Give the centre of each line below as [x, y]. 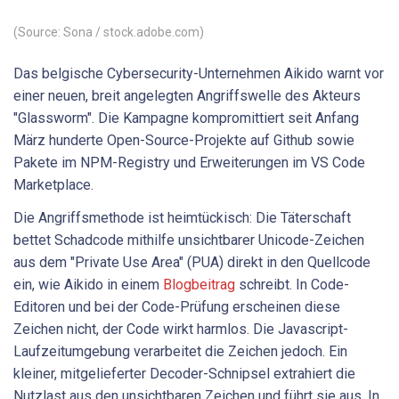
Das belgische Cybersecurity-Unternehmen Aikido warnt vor [199, 73]
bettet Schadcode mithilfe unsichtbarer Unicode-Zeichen [189, 240]
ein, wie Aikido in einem [88, 285]
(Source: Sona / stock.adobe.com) [109, 32]
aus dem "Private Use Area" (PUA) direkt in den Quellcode [192, 263]
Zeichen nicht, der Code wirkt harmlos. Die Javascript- [181, 330]
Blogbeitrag [199, 285]
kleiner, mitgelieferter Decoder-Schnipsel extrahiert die [184, 374]
